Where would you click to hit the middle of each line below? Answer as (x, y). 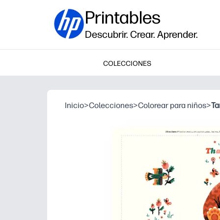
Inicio (74, 105)
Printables (123, 17)
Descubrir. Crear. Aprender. (141, 34)
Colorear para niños (172, 105)
